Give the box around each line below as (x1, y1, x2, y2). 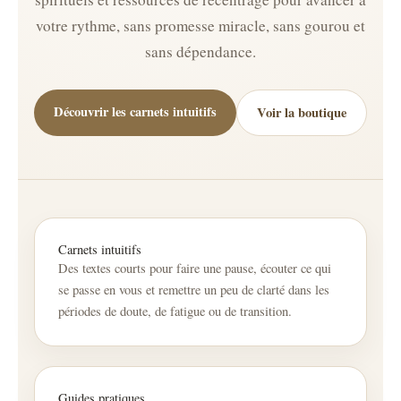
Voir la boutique (257, 103, 346, 123)
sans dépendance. (145, 41, 256, 63)
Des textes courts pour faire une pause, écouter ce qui (58, 260, 331, 277)
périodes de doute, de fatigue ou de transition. (58, 303, 292, 320)
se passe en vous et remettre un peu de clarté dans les (58, 281, 329, 299)
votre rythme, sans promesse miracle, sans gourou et (36, 15, 365, 37)
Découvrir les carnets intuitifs (54, 102, 217, 122)
